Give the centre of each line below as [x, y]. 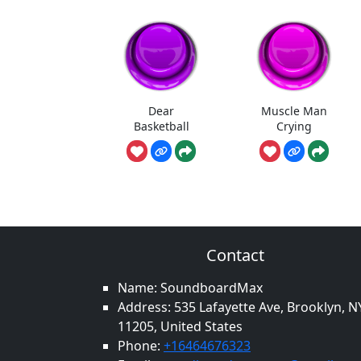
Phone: [141, 346]
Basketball [161, 126]
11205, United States [180, 327]
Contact [235, 255]
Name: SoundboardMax [190, 288]
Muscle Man [294, 110]
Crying [294, 126]
